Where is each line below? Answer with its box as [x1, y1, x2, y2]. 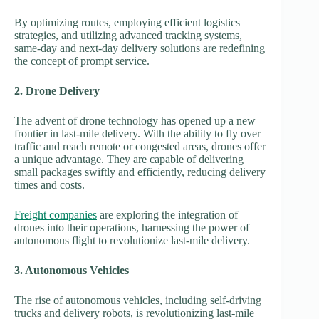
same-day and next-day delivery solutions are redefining [14, 41, 265, 54]
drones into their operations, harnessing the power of [14, 221, 249, 234]
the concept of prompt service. [14, 54, 150, 67]
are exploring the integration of [97, 208, 238, 221]
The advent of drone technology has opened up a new [14, 114, 256, 127]
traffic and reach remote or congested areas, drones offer [14, 140, 266, 152]
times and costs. [14, 178, 85, 191]
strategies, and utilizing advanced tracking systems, [14, 28, 242, 41]
